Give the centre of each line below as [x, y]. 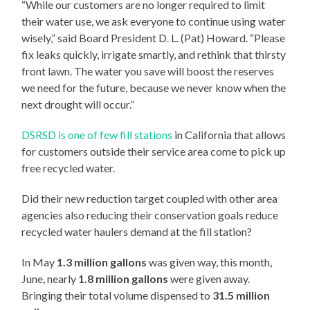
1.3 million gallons [102, 262]
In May [39, 262]
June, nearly [50, 279]
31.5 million [241, 295]
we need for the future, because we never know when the [154, 88]
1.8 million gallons [124, 279]
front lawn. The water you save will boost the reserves [148, 71]
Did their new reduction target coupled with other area [150, 199]
